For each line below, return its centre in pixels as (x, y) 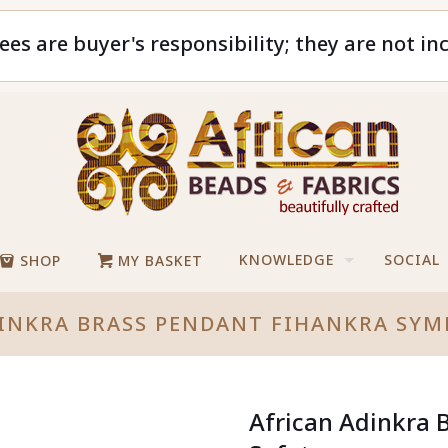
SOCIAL (412, 259)
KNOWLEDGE (287, 259)
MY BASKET (158, 260)
